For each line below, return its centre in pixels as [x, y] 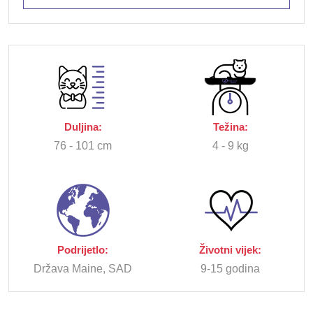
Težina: [230, 128]
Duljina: [83, 128]
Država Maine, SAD [83, 269]
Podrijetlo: [83, 250]
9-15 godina [230, 269]
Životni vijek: [230, 250]
